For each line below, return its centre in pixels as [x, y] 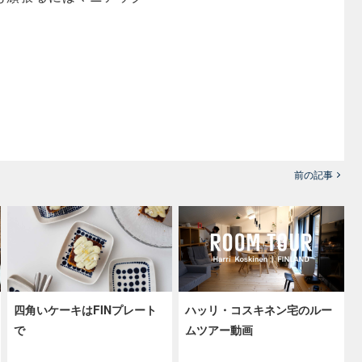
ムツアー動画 [219, 330]
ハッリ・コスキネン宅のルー [259, 310]
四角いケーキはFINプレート [85, 310]
